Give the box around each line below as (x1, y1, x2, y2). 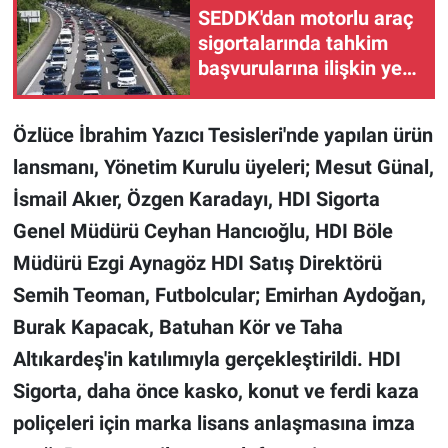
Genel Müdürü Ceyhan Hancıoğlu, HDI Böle (12, 219, 393, 244)
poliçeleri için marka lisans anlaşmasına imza (12, 411, 415, 436)
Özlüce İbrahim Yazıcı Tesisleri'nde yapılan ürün (12, 123, 433, 148)
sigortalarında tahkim (198, 30, 388, 55)
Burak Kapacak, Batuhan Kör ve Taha (12, 315, 343, 340)
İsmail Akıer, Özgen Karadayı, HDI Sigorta (12, 187, 380, 212)
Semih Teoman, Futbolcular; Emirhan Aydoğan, (12, 283, 426, 308)
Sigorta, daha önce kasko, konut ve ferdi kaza (12, 379, 419, 404)
